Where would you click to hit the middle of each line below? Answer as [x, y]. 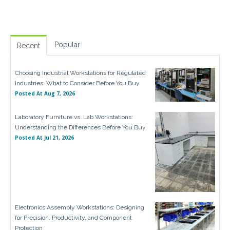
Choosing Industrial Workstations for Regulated [80, 73]
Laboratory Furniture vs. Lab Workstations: [74, 117]
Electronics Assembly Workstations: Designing [80, 207]
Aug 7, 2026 [60, 93]
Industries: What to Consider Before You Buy [77, 83]
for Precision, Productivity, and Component [73, 217]
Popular [67, 44]
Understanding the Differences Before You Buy [80, 127]
